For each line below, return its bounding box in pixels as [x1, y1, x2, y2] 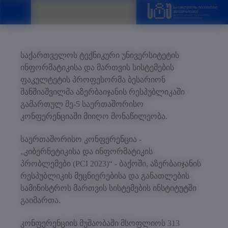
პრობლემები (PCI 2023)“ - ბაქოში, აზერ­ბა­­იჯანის [20, 159, 201, 168]
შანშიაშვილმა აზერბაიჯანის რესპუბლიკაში [20, 87, 185, 96]
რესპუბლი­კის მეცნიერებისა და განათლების [20, 171, 189, 180]
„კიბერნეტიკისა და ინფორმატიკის [20, 147, 153, 156]
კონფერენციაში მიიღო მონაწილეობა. [20, 111, 167, 121]
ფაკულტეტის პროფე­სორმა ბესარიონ [20, 75, 165, 84]
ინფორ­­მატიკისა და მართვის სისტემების [20, 63, 174, 72]
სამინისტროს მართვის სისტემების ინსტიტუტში [20, 183, 196, 192]
